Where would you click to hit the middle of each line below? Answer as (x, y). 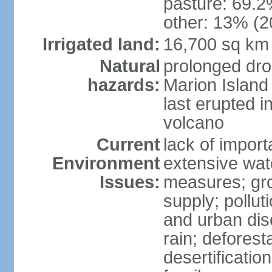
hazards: (124, 85)
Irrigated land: (101, 44)
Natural (130, 66)
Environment (106, 163)
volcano (193, 123)
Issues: (130, 182)
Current (128, 144)
